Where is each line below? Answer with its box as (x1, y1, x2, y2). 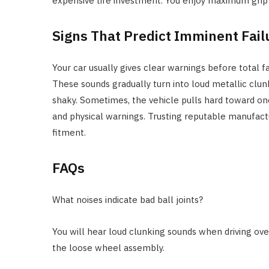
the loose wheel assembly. (52, 241, 165, 253)
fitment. (52, 126, 86, 138)
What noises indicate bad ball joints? (52, 193, 203, 205)
